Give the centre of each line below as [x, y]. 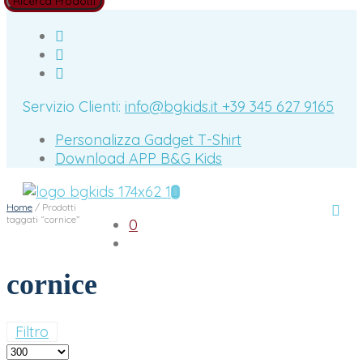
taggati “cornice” [43, 219]
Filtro [32, 332]
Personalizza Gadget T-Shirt [148, 140]
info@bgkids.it [173, 107]
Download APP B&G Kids [139, 158]
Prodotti [58, 207]
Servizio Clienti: [74, 107]
